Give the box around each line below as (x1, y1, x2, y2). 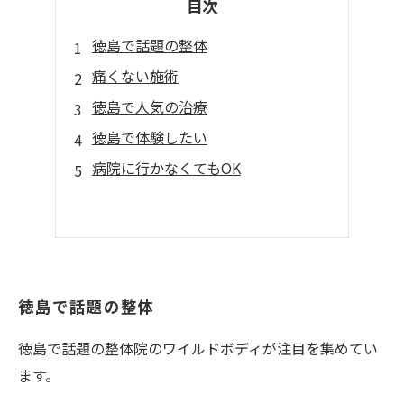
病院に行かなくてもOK (91, 157, 241, 179)
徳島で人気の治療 (91, 96, 207, 117)
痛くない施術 (91, 65, 179, 87)
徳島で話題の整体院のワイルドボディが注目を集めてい (18, 337, 378, 359)
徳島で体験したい (91, 126, 207, 148)
